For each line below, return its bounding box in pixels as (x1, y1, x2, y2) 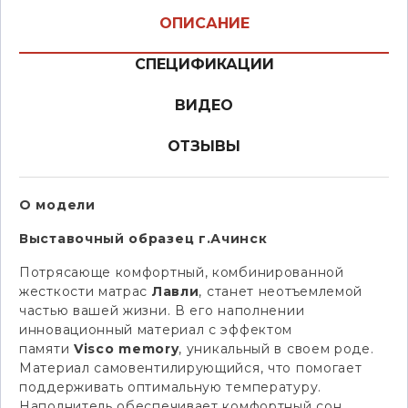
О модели (19, 197, 96, 214)
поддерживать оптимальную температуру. (19, 379, 321, 396)
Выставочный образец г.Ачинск (19, 230, 268, 248)
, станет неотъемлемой (199, 283, 363, 301)
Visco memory (69, 341, 179, 358)
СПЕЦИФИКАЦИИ (134, 56, 274, 74)
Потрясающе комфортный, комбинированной (19, 264, 344, 281)
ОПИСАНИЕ (158, 15, 250, 33)
